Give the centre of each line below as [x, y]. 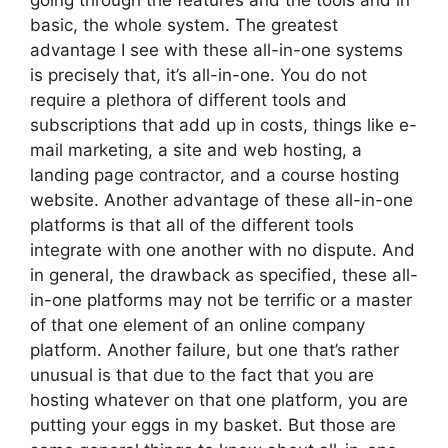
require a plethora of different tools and [188, 100]
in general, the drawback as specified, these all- [224, 275]
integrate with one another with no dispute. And [222, 250]
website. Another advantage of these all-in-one [221, 200]
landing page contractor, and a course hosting [214, 175]
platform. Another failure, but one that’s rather [214, 350]
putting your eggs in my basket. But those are [213, 425]
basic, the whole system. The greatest [184, 25]
